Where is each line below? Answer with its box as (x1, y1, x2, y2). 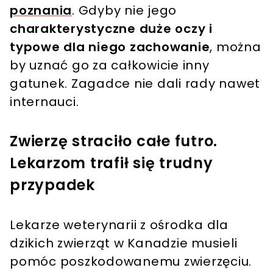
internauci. (10, 93, 79, 110)
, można (210, 38, 261, 55)
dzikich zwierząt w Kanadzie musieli (10, 234, 238, 252)
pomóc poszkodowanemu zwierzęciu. (10, 252, 252, 270)
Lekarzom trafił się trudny (10, 152, 213, 173)
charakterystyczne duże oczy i (10, 19, 213, 37)
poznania (10, 1, 72, 19)
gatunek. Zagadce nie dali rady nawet (10, 74, 260, 92)
